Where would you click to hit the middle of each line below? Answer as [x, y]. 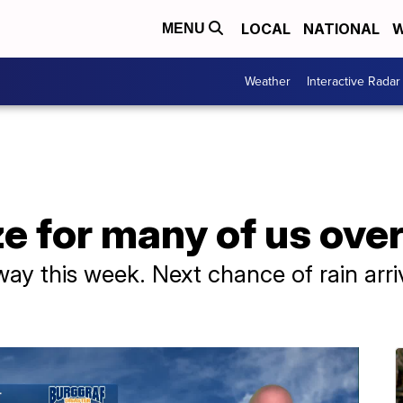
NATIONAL [341, 29]
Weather [268, 82]
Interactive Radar [354, 82]
